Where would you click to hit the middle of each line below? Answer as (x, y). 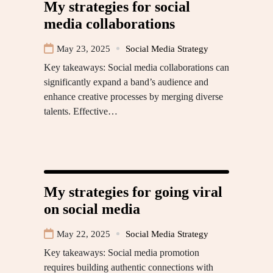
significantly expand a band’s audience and (126, 82)
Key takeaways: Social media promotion (122, 252)
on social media (92, 209)
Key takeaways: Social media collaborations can (136, 67)
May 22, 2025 (83, 234)
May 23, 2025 (83, 48)
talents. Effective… (81, 111)
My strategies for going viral (133, 192)
